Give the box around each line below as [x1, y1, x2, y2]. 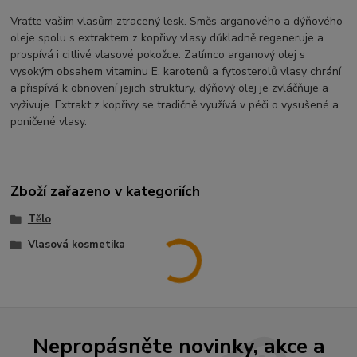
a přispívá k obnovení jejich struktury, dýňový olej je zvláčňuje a [10, 80, 329, 96]
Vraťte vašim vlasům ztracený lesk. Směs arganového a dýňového [10, 14, 343, 29]
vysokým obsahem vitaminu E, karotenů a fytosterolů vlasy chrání [10, 64, 342, 80]
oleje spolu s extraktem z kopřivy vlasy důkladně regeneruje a [10, 30, 324, 46]
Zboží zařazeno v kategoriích [10, 181, 201, 201]
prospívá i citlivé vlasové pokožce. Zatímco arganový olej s [10, 47, 306, 63]
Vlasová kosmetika [27, 237, 125, 252]
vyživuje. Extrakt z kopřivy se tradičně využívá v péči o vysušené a [10, 97, 339, 113]
